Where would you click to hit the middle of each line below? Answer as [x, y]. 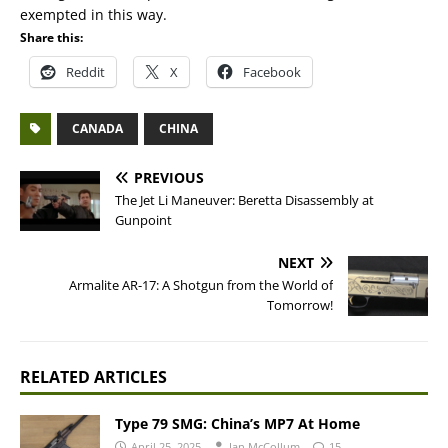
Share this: [51, 37]
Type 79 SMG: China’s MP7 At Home [237, 423]
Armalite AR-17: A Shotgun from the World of [201, 285]
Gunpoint [143, 220]
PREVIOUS [169, 177]
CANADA [97, 128]
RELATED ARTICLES [93, 377]
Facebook [272, 72]
